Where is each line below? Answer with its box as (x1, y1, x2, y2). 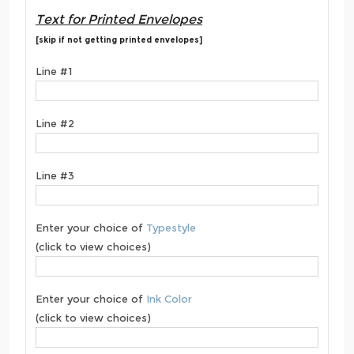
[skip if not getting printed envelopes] (36, 34, 202, 45)
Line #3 (36, 168, 74, 182)
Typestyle (146, 220, 196, 234)
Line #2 (36, 116, 74, 130)
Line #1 (36, 64, 72, 77)
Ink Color (146, 292, 192, 305)
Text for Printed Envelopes (36, 11, 202, 27)
